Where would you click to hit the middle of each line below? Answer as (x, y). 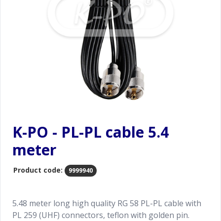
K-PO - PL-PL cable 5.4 (91, 132)
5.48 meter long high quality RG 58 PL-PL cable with (107, 203)
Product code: (38, 170)
